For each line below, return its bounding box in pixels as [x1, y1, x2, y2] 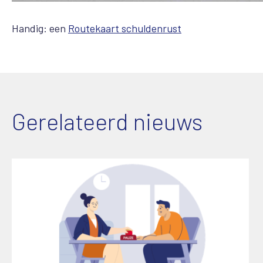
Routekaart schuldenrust [68, 22, 181, 35]
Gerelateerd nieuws [12, 106, 203, 135]
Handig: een [12, 22, 68, 35]
